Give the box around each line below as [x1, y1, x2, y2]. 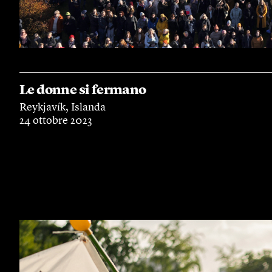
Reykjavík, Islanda [19, 101, 106, 113]
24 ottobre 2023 [19, 115, 92, 126]
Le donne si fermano [19, 83, 146, 97]
